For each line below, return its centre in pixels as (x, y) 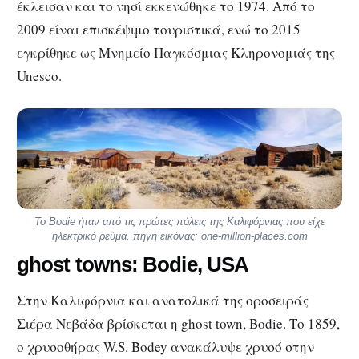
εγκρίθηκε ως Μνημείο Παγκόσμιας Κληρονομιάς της (176, 53)
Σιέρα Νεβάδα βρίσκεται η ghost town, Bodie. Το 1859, (178, 323)
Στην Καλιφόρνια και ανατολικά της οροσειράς (163, 300)
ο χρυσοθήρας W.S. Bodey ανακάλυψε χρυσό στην (165, 346)
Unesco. (39, 76)
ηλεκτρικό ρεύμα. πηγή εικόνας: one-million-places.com (179, 236)
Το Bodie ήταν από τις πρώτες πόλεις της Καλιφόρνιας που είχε (179, 221)
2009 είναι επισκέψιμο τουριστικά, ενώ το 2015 (159, 30)
